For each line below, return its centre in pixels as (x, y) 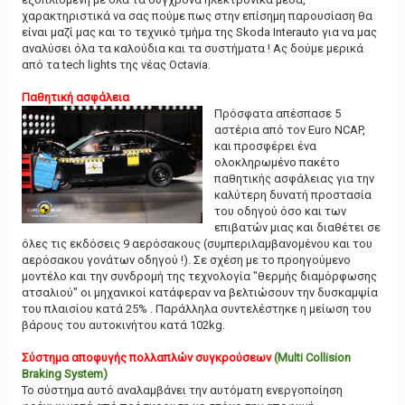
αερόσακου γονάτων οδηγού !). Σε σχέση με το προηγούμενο (186, 260)
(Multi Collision (312, 358)
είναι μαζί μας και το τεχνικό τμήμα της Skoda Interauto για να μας (199, 32)
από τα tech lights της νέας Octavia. (116, 65)
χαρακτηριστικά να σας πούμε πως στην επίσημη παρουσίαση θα (197, 16)
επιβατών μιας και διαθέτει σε (297, 227)
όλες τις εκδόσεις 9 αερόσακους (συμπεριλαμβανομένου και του (197, 244)
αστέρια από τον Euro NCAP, (290, 130)
